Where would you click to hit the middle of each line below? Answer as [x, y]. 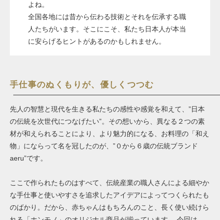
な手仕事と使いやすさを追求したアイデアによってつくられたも [110, 195]
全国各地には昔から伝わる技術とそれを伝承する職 [107, 16]
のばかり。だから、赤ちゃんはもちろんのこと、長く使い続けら [110, 207]
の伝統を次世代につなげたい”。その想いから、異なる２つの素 [107, 121]
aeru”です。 [28, 158]
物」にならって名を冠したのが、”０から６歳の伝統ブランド [104, 146]
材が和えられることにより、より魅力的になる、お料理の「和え [110, 133]
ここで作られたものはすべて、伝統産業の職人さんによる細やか [110, 182]
